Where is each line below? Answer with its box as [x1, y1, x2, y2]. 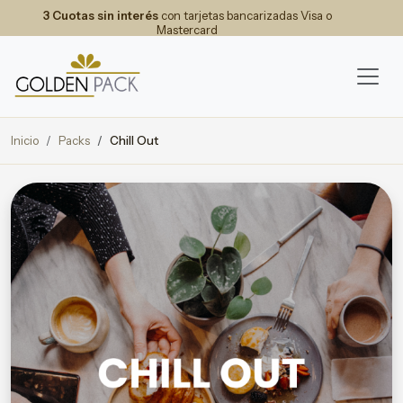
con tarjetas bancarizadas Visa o [157, 8, 332, 22]
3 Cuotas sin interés [42, 8, 158, 22]
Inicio [11, 133, 39, 148]
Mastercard [157, 22, 218, 37]
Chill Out [110, 133, 158, 148]
